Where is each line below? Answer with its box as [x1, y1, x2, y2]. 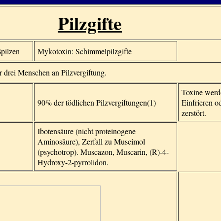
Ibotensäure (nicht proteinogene [37, 126, 136, 136]
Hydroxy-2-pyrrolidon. [37, 157, 109, 167]
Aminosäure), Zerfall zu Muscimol [37, 136, 145, 147]
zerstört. [182, 108, 206, 118]
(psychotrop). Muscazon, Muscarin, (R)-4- [37, 147, 169, 157]
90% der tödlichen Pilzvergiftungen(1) [37, 97, 156, 108]
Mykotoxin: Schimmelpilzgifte [37, 46, 132, 56]
